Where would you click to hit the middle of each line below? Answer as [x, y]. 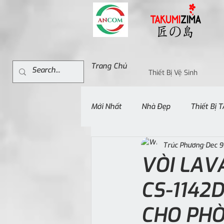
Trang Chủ [109, 66]
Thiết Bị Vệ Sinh [173, 73]
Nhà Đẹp [156, 106]
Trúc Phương [183, 145]
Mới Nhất [106, 106]
